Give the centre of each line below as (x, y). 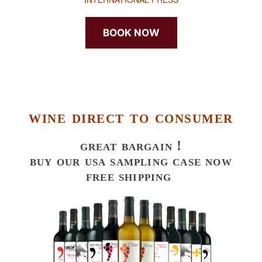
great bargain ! (131, 145)
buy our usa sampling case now (131, 161)
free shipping (131, 176)
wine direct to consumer (131, 116)
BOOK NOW (131, 32)
